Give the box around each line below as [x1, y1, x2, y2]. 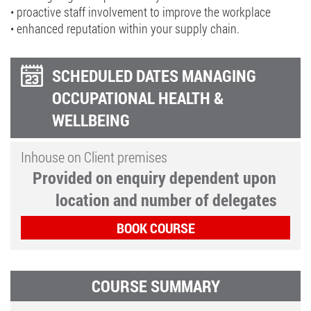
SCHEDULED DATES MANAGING [52, 65, 256, 87]
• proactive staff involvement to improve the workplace [10, 3, 271, 21]
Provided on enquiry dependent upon [33, 167, 276, 190]
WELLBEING [52, 109, 130, 132]
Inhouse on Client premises [21, 147, 167, 167]
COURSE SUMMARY [91, 275, 220, 298]
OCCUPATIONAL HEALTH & [52, 87, 224, 110]
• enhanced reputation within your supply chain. [10, 20, 239, 37]
